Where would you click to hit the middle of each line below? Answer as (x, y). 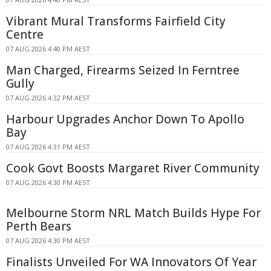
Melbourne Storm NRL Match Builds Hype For (133, 213)
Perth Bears (39, 226)
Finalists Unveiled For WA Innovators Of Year (131, 262)
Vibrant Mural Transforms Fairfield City (116, 21)
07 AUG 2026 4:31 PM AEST (48, 146)
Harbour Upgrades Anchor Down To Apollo (125, 119)
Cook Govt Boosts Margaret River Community (133, 168)
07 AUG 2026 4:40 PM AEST (48, 48)
